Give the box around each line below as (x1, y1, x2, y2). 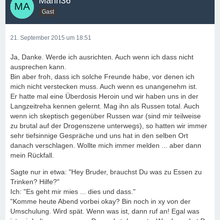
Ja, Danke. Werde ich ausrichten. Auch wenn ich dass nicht (10, 53, 193, 61)
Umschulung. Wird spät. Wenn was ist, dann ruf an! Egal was (10, 207, 199, 215)
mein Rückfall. (10, 151, 54, 159)
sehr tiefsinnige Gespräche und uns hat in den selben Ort (10, 132, 188, 139)
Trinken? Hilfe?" (10, 178, 59, 186)
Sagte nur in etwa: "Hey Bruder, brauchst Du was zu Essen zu (10, 168, 202, 176)
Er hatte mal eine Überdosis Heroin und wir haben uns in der (10, 92, 198, 100)
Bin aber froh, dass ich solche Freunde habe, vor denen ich (10, 73, 194, 81)
